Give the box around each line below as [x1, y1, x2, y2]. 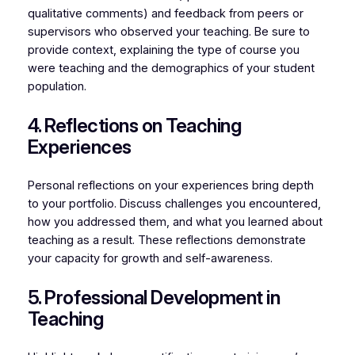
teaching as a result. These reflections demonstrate [27, 233, 306, 248]
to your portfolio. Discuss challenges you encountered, [27, 197, 321, 212]
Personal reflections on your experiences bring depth [27, 178, 314, 193]
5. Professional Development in [27, 286, 281, 310]
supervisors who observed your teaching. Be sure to [27, 25, 310, 40]
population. [27, 79, 86, 94]
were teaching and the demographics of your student [27, 61, 315, 76]
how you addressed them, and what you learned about [27, 215, 323, 230]
